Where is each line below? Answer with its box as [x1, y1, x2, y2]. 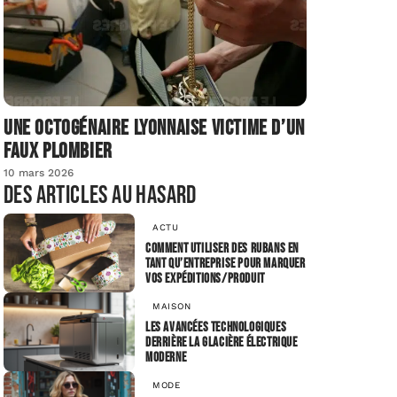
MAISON [152, 300, 191, 311]
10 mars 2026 [4, 167, 74, 180]
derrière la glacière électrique [145, 333, 298, 351]
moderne [145, 348, 187, 366]
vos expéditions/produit [145, 269, 269, 287]
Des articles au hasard [4, 181, 197, 211]
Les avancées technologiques [145, 318, 287, 336]
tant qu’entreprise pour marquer [145, 254, 306, 272]
